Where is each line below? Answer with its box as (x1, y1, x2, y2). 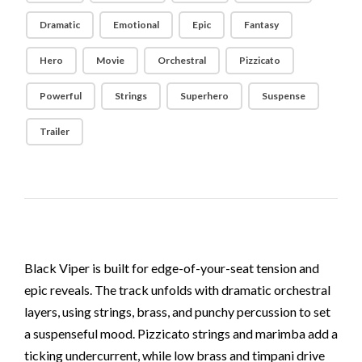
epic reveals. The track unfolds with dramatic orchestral (24, 281, 330, 297)
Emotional (113, 18, 160, 31)
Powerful (40, 89, 82, 102)
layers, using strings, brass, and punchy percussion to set (24, 303, 330, 319)
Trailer (40, 124, 70, 137)
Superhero (180, 89, 229, 102)
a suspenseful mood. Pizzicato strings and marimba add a (24, 325, 338, 341)
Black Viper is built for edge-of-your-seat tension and (24, 259, 319, 276)
